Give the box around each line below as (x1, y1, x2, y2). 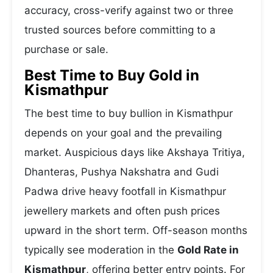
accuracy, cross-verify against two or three (24, 4, 233, 16)
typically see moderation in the (24, 244, 177, 256)
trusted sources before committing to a (24, 24, 216, 36)
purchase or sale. (24, 43, 108, 55)
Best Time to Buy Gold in (24, 66, 199, 84)
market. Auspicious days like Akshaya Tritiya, (24, 146, 245, 158)
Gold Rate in (177, 244, 239, 256)
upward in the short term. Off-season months (24, 224, 247, 236)
